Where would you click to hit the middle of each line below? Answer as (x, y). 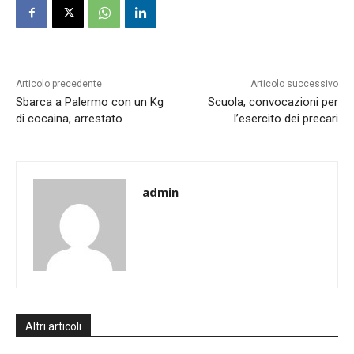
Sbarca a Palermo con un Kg (90, 102)
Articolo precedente (59, 84)
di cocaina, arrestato (69, 119)
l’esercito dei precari (286, 119)
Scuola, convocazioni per (273, 102)
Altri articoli (53, 327)
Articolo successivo (294, 84)
